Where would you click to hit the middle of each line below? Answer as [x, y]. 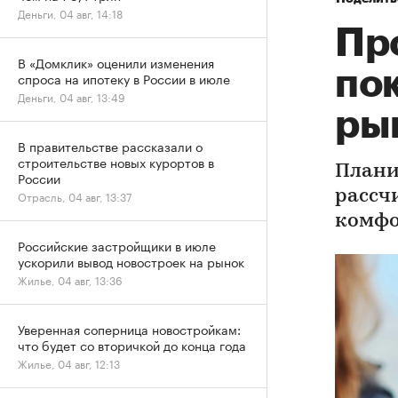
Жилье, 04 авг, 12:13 [69, 363]
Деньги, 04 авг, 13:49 [72, 96]
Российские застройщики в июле [117, 245]
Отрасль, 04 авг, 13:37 [75, 196]
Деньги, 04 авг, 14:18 [70, 13]
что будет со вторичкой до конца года [132, 345]
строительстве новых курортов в [116, 162]
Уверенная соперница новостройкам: [129, 329]
